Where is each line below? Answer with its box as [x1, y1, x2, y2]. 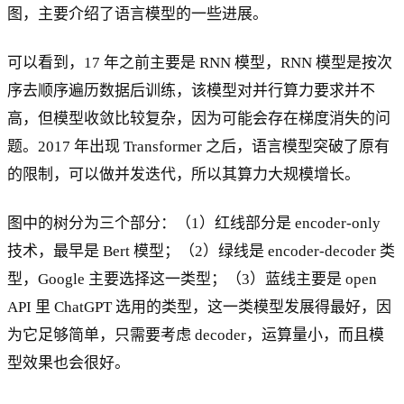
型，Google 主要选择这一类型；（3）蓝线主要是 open [7, 271, 377, 289]
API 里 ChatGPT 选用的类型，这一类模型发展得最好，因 [7, 298, 391, 317]
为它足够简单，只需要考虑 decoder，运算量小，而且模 [7, 326, 384, 344]
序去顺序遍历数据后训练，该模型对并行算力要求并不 [7, 82, 375, 100]
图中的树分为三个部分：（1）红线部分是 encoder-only [7, 215, 381, 233]
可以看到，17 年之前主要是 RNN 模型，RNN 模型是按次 [7, 54, 392, 72]
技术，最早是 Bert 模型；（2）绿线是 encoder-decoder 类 [7, 243, 395, 261]
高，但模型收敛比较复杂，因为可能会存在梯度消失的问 [7, 110, 390, 128]
